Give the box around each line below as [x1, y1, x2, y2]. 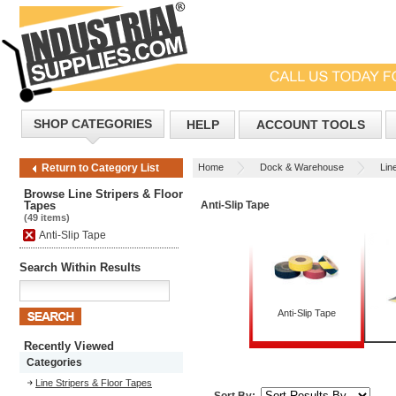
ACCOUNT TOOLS [255, 118, 365, 132]
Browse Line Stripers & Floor [24, 187, 183, 201]
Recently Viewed [24, 339, 114, 353]
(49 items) [24, 212, 70, 223]
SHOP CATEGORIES [34, 117, 152, 131]
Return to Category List [42, 162, 159, 174]
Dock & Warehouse [260, 161, 344, 172]
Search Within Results [19, 261, 141, 274]
